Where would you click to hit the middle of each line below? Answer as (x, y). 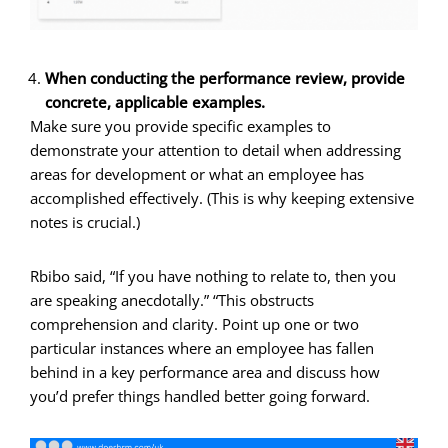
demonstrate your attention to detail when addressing (215, 149)
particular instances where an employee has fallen (202, 347)
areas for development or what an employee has (197, 173)
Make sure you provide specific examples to (180, 125)
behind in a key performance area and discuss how (205, 371)
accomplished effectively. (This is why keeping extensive (222, 197)
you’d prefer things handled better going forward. (200, 395)
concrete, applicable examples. (155, 101)
